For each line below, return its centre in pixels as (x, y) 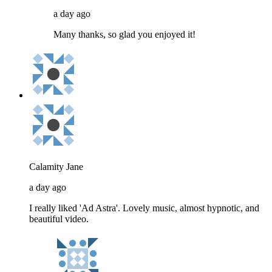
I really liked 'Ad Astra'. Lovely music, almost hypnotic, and (144, 208)
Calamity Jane (56, 167)
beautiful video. (59, 219)
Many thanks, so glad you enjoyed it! (124, 35)
